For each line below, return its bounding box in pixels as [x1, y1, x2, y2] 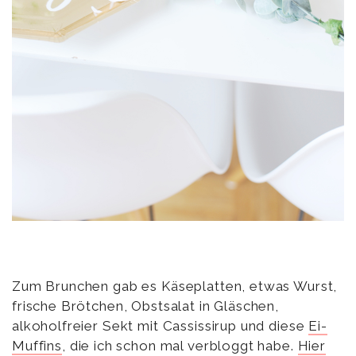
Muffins [12, 337, 62, 354]
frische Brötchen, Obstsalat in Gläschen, [12, 297, 280, 314]
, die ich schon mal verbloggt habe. [61, 337, 298, 354]
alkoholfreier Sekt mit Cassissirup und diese [12, 317, 309, 334]
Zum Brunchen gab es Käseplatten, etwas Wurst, [12, 277, 338, 294]
